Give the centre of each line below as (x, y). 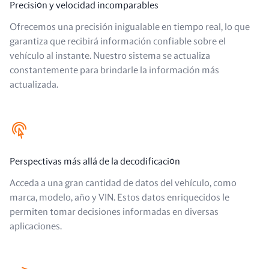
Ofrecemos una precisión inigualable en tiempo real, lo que (130, 27)
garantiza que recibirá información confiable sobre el (118, 41)
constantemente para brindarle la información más (114, 70)
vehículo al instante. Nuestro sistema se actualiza (110, 56)
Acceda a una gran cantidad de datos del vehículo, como (123, 183)
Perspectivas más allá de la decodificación (95, 162)
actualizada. (34, 85)
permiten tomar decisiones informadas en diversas (114, 212)
